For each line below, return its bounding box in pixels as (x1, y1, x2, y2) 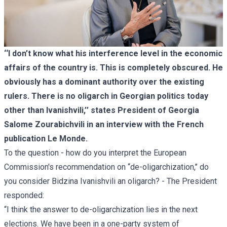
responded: (4, 190, 44, 200)
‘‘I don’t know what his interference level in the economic (4, 48, 222, 58)
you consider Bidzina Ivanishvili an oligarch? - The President (4, 176, 217, 186)
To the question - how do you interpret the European (4, 147, 186, 158)
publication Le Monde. (4, 133, 88, 143)
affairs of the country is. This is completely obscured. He (4, 62, 223, 72)
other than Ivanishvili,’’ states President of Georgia (4, 105, 199, 115)
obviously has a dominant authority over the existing (4, 77, 204, 87)
